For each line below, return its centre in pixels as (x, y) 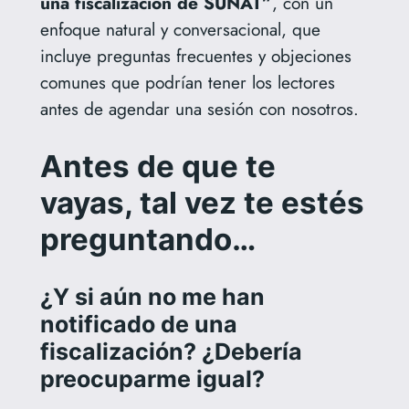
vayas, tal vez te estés (202, 202)
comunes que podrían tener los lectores (187, 83)
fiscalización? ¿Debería (171, 351)
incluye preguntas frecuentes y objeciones (195, 56)
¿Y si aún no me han (152, 296)
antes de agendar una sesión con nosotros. (199, 109)
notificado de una (138, 324)
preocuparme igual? (152, 378)
